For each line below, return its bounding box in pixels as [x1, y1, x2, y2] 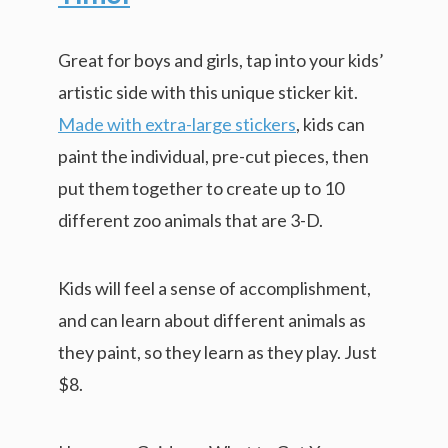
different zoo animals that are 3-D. [58, 208, 323, 231]
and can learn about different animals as [58, 308, 366, 331]
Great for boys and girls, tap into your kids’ [58, 48, 384, 71]
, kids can [296, 112, 365, 135]
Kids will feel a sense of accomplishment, [58, 276, 371, 299]
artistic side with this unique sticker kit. [58, 80, 358, 103]
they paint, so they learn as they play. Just [58, 340, 377, 363]
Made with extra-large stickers [58, 112, 296, 135]
